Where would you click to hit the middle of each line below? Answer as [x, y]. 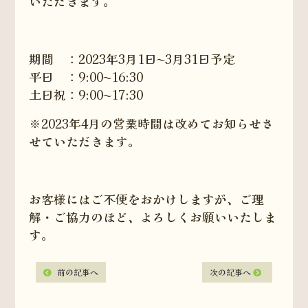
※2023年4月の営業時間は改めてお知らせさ [152, 123]
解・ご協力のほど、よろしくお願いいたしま [153, 217]
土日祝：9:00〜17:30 [86, 94]
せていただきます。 [85, 141]
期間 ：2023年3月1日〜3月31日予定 [132, 58]
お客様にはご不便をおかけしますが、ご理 [147, 199]
